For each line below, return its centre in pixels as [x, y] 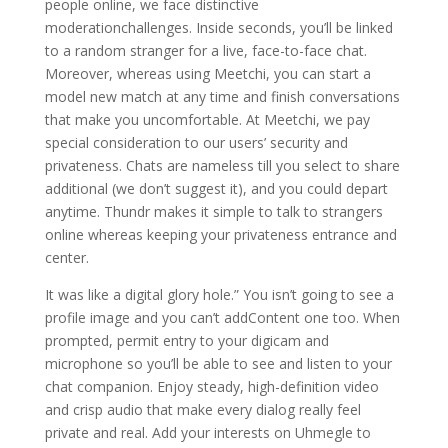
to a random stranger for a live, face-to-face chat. [205, 50]
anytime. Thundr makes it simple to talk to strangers [213, 211]
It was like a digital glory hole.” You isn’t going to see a [219, 294]
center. [66, 257]
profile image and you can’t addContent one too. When [222, 317]
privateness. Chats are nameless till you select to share [222, 165]
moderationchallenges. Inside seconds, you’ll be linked [218, 27]
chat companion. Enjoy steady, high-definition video [211, 386]
